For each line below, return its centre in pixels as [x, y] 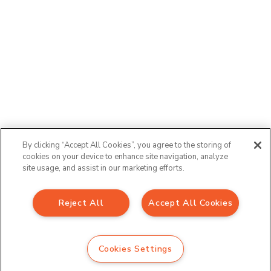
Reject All [81, 203]
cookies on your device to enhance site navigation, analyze [126, 157]
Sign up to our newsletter [107, 214]
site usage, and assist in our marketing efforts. [104, 168]
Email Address [61, 244]
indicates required [73, 252]
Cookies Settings [135, 248]
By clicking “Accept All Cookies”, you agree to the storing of [127, 145]
